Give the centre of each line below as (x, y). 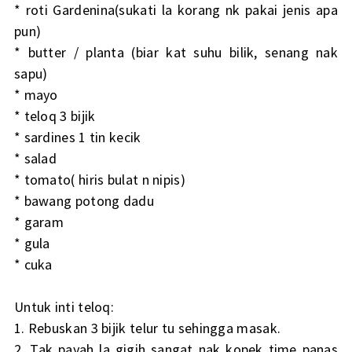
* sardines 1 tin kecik (77, 137)
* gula (32, 244)
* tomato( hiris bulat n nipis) (99, 180)
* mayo (36, 95)
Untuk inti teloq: (64, 307)
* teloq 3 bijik (55, 116)
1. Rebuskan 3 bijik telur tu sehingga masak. (147, 328)
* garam (39, 222)
